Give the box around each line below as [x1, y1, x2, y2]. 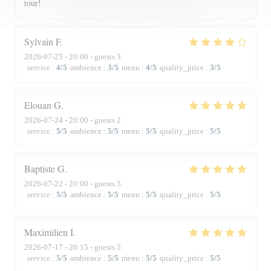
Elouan [24, 99, 51, 111]
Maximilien [24, 226, 68, 238]
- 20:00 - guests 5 [63, 179, 121, 188]
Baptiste [24, 162, 55, 175]
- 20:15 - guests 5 [63, 243, 121, 252]
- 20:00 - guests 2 [63, 116, 121, 125]
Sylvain [24, 35, 53, 48]
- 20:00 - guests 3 [63, 52, 121, 61]
